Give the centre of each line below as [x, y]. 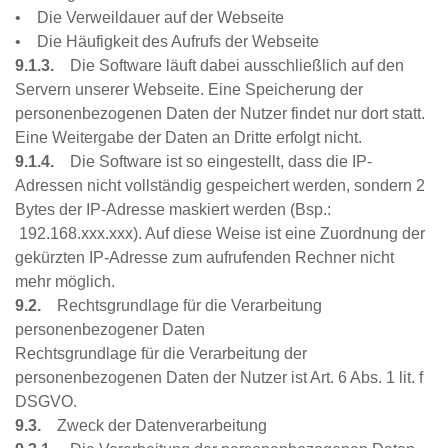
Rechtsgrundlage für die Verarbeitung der [161, 354]
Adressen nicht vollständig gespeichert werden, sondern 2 [220, 186]
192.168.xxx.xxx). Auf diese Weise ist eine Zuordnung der [220, 234]
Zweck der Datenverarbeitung [156, 426]
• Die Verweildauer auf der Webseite [149, 18]
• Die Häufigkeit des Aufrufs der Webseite [167, 42]
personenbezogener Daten [110, 330]
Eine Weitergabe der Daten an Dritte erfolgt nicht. [190, 138]
